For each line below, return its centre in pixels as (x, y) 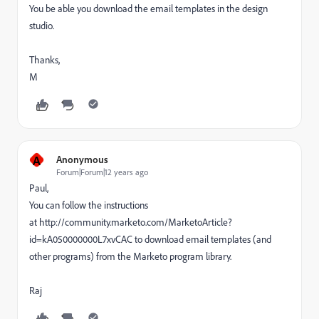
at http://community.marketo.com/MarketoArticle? (131, 222)
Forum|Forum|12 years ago (102, 172)
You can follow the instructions (89, 205)
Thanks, (45, 60)
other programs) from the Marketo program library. (130, 256)
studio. (42, 26)
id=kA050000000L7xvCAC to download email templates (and (150, 239)
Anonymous (82, 159)
